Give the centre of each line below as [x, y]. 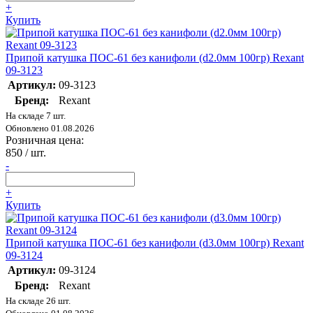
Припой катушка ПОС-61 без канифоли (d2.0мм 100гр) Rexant [155, 58]
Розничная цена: [45, 140]
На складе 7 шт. [36, 116]
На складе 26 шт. [38, 301]
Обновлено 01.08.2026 [50, 129]
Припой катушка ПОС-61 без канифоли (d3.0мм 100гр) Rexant [155, 243]
